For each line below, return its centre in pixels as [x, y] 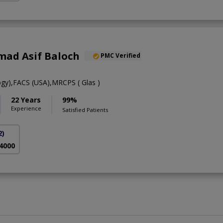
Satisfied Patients [85, 110]
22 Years [26, 100]
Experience [26, 108]
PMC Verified [120, 55]
